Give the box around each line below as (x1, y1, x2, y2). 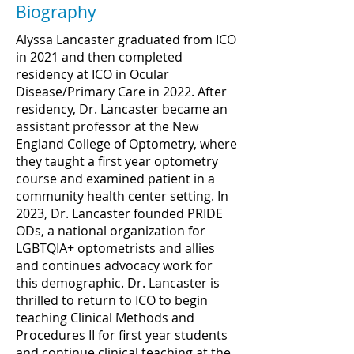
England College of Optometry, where (16, 135, 237, 153)
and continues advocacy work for (16, 257, 213, 274)
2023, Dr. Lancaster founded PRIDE (16, 205, 223, 222)
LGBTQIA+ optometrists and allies (16, 239, 215, 257)
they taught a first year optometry (16, 153, 218, 170)
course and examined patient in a (16, 170, 215, 187)
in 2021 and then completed (16, 48, 183, 66)
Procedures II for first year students (16, 326, 228, 344)
